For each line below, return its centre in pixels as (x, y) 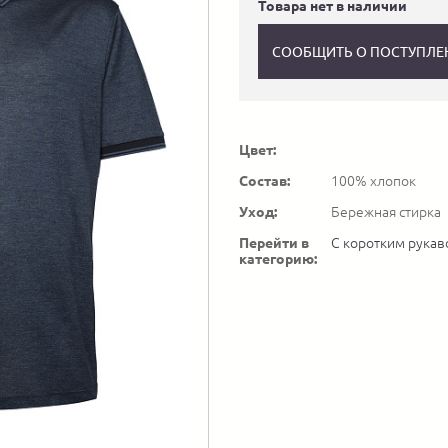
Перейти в (274, 243)
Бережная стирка (386, 212)
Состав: (264, 181)
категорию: (278, 259)
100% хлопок (373, 181)
